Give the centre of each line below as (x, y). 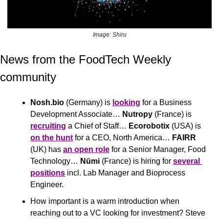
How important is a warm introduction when (105, 201)
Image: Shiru (109, 34)
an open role (86, 149)
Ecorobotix (149, 126)
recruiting (48, 126)
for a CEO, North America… (122, 137)
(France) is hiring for (136, 161)
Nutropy (137, 114)
